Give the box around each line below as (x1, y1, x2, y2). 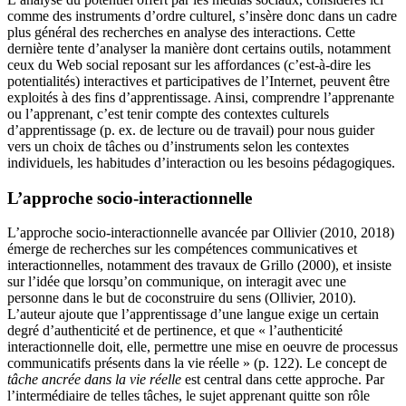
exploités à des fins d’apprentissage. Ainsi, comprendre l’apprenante (7, 89, 394, 105)
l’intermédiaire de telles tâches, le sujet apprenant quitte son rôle (7, 388, 370, 404)
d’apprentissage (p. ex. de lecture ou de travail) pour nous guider (7, 121, 374, 138)
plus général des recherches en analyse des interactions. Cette (7, 24, 355, 40)
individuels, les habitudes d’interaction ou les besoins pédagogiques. (7, 154, 395, 170)
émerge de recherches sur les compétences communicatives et (7, 241, 357, 257)
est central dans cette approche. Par (181, 372, 384, 388)
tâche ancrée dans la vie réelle (7, 372, 181, 388)
